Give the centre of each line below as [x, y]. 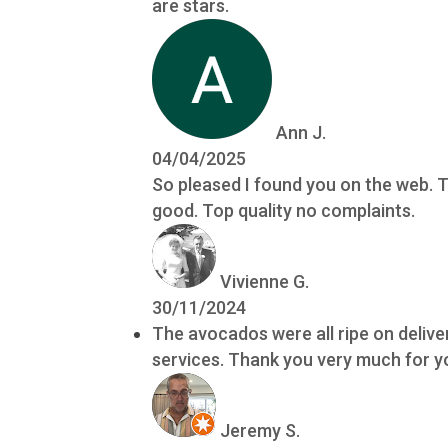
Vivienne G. [265, 281]
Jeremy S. [260, 430]
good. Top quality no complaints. [284, 210]
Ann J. [301, 132]
